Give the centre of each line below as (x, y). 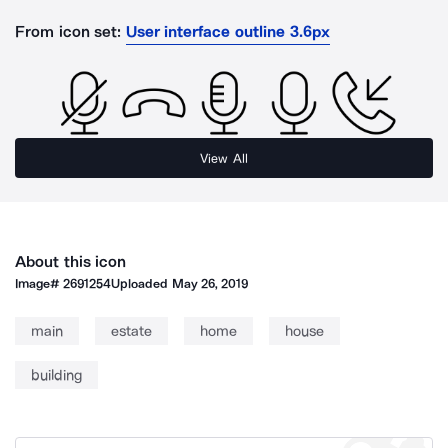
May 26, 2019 (210, 283)
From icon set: (68, 31)
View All (224, 158)
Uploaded (141, 283)
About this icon (71, 261)
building (56, 375)
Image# (39, 283)
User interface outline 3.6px (227, 31)
